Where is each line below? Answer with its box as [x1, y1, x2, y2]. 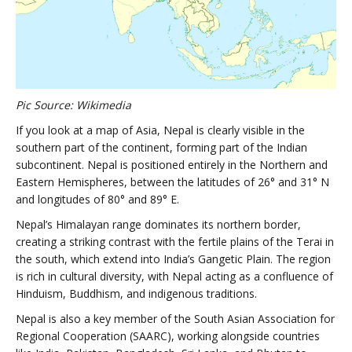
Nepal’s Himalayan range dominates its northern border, [16, 217, 301, 233]
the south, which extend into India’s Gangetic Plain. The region [16, 251, 331, 267]
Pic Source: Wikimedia [16, 97, 131, 113]
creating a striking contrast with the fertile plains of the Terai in [16, 234, 334, 250]
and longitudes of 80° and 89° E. [16, 192, 179, 207]
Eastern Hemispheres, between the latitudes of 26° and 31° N [16, 174, 329, 190]
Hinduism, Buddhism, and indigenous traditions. [16, 286, 257, 302]
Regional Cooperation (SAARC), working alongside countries [16, 328, 320, 344]
